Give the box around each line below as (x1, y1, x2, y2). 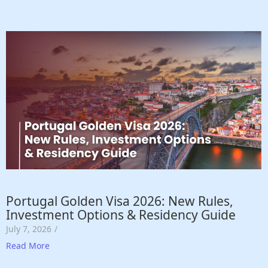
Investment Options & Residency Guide (6, 206, 236, 224)
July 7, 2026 (6, 223, 51, 235)
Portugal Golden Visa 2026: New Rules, (6, 193, 233, 210)
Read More (6, 240, 50, 252)
